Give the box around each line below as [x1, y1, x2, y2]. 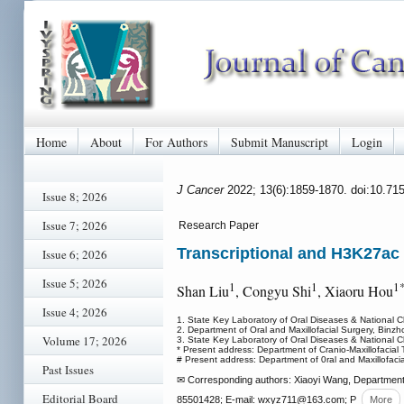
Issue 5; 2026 [42, 275, 107, 291]
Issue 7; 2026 [42, 217, 107, 234]
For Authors [145, 133, 207, 151]
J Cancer [177, 182, 227, 197]
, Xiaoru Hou [317, 281, 393, 301]
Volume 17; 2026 [42, 333, 127, 349]
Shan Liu [177, 281, 229, 301]
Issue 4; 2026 [42, 304, 107, 320]
